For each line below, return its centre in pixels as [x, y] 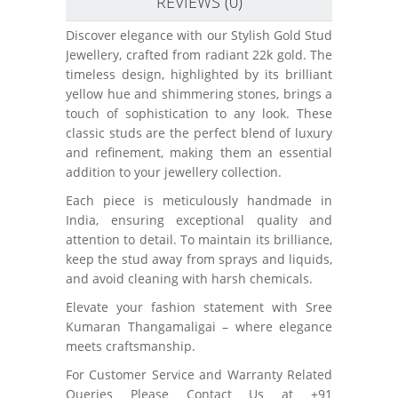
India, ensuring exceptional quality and [199, 219]
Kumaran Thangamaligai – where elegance [199, 326]
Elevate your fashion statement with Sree [199, 306]
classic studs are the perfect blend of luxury [199, 132]
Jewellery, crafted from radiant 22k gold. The [199, 54]
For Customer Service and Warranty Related [199, 374]
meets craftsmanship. [131, 346]
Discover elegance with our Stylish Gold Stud [199, 35]
